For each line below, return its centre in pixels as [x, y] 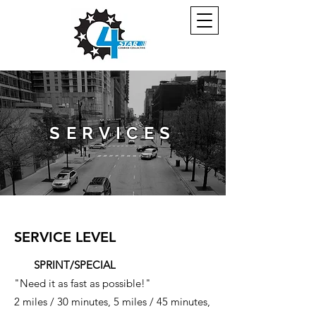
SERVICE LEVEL [67, 237]
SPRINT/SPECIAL [75, 265]
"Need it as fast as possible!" [83, 283]
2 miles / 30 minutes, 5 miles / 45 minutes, [112, 302]
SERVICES [113, 133]
